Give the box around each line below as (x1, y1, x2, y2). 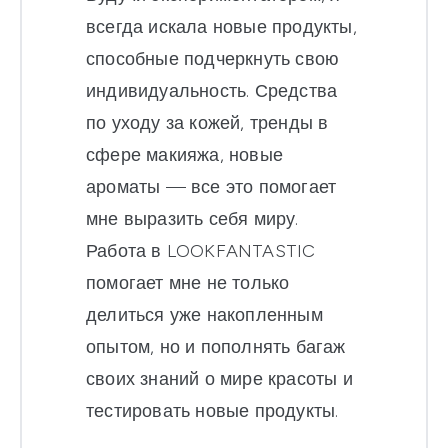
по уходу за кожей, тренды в (86, 112, 329, 135)
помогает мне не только (86, 272, 290, 295)
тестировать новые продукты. (86, 400, 339, 423)
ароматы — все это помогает (86, 176, 337, 199)
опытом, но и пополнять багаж (86, 336, 346, 359)
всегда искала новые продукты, (86, 16, 357, 39)
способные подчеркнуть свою (86, 48, 340, 71)
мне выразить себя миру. (86, 208, 299, 231)
